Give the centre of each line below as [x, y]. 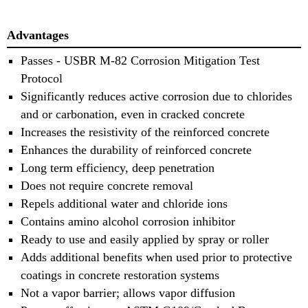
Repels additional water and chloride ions [124, 203]
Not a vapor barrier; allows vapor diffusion [128, 293]
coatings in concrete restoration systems [120, 275]
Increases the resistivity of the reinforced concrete [145, 132]
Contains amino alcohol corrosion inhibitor [128, 221]
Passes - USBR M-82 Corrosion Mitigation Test [140, 60]
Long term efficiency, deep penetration [118, 167]
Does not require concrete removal [107, 185]
